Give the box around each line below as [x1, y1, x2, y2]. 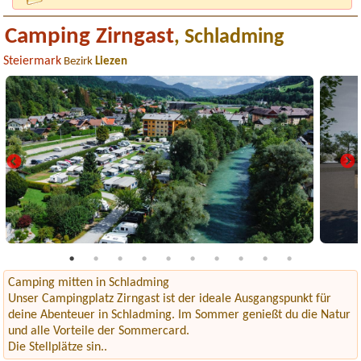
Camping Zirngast [5, 25, 175, 49]
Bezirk [61, 56, 96, 68]
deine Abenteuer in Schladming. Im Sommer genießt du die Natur [7, 308, 351, 322]
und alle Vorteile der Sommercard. [7, 324, 189, 338]
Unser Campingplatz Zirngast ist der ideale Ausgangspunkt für [7, 292, 331, 305]
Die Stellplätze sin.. [7, 340, 107, 354]
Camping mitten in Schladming [7, 276, 169, 289]
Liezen [95, 56, 128, 68]
